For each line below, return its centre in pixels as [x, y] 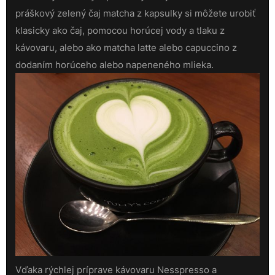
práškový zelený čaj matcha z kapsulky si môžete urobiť [135, 13]
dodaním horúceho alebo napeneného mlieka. [114, 65]
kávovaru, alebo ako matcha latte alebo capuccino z [126, 48]
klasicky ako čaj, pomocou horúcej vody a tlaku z [120, 30]
